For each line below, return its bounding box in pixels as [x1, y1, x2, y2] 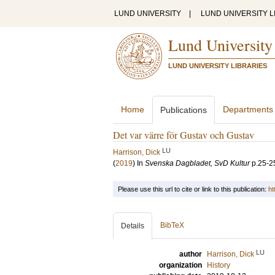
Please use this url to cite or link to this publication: [118, 185, 268, 193]
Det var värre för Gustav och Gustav [113, 128, 254, 141]
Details [121, 222, 144, 230]
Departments [223, 104, 273, 114]
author [179, 250, 202, 258]
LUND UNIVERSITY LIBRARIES [168, 62, 267, 69]
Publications [160, 105, 207, 115]
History [207, 261, 230, 269]
